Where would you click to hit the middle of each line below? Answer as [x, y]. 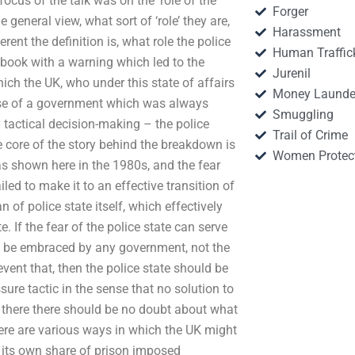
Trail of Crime [311, 135]
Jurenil [292, 73]
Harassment [307, 32]
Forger [291, 11]
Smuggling [303, 115]
